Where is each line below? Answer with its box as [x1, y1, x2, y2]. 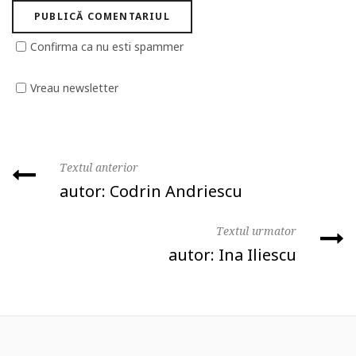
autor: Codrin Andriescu [60, 180, 242, 202]
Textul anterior [60, 159, 138, 175]
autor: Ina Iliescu [168, 243, 296, 265]
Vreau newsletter [30, 79, 118, 95]
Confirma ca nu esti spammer [30, 38, 184, 54]
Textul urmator [216, 222, 296, 238]
